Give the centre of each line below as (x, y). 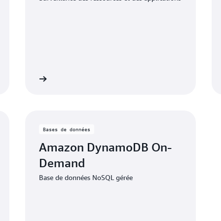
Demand (62, 163)
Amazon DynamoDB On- (105, 147)
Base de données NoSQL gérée (86, 177)
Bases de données (66, 129)
